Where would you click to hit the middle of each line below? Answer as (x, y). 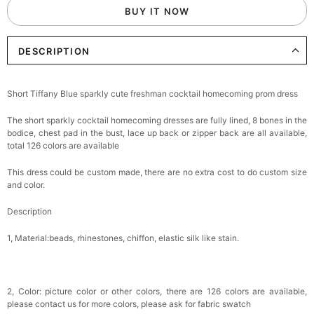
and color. (26, 185)
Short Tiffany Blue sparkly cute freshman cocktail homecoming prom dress (152, 94)
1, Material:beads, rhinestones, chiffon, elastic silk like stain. (123, 238)
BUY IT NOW (157, 11)
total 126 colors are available (63, 145)
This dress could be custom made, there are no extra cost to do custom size (157, 172)
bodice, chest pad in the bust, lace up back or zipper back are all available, (157, 133)
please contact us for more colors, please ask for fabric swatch (130, 304)
